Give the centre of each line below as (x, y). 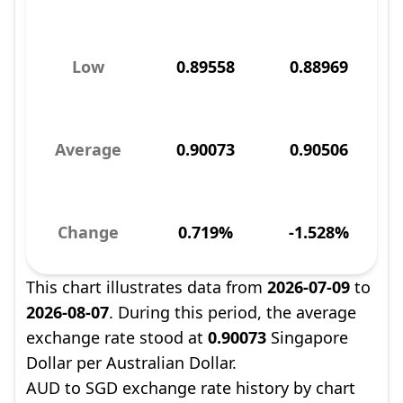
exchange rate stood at (117, 337)
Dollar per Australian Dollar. (131, 363)
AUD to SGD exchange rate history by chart (191, 388)
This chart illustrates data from (147, 287)
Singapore (307, 337)
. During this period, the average (233, 312)
